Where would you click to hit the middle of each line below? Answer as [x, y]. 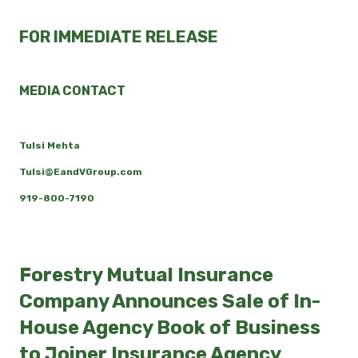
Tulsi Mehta [50, 146]
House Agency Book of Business [170, 327]
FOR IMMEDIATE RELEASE [119, 36]
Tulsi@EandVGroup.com [81, 172]
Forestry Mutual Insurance [146, 274]
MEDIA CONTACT [72, 91]
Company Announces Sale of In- [170, 301]
